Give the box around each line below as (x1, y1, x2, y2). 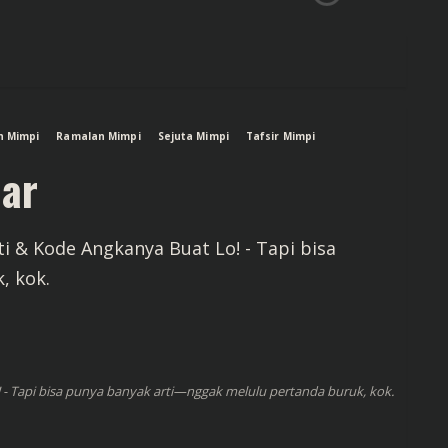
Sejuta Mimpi (157, 129, 229, 143)
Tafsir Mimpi (245, 129, 316, 143)
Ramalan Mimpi (56, 129, 141, 143)
